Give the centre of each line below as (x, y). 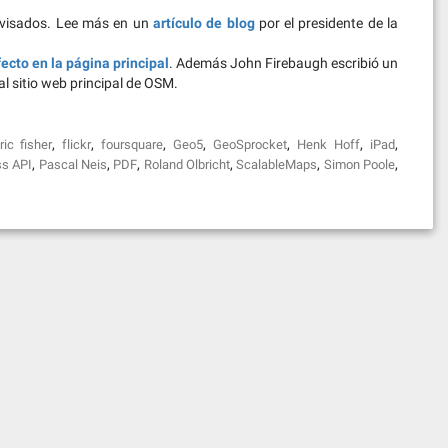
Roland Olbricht (187, 164)
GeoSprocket (250, 144)
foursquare (132, 144)
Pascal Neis (73, 164)
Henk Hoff (329, 144)
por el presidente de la (326, 23)
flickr (77, 144)
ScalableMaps (277, 164)
